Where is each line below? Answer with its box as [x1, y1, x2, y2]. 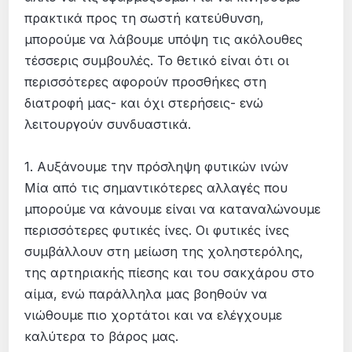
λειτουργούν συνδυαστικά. [24, 115, 192, 132]
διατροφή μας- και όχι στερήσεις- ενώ [24, 94, 264, 111]
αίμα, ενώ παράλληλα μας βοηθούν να [24, 285, 268, 302]
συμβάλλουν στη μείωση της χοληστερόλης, [24, 243, 304, 259]
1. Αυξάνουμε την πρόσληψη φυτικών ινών [24, 158, 289, 174]
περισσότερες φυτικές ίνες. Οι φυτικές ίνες [24, 222, 290, 238]
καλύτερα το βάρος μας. [24, 328, 179, 344]
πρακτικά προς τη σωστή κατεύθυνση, [24, 9, 265, 26]
